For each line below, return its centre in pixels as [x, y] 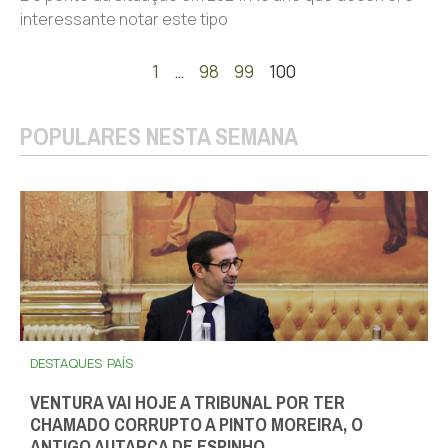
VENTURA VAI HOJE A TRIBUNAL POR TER [187, 403]
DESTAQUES [66, 363]
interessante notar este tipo [124, 18]
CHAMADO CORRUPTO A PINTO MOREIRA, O [196, 425]
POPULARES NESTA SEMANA [159, 136]
